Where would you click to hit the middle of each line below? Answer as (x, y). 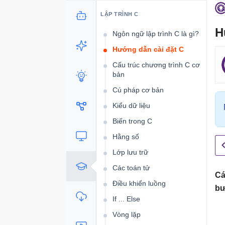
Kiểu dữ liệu (131, 105)
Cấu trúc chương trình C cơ (156, 65)
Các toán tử (131, 168)
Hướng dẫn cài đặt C (148, 49)
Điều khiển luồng (139, 183)
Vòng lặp (127, 214)
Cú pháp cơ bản (138, 90)
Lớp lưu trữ (130, 152)
